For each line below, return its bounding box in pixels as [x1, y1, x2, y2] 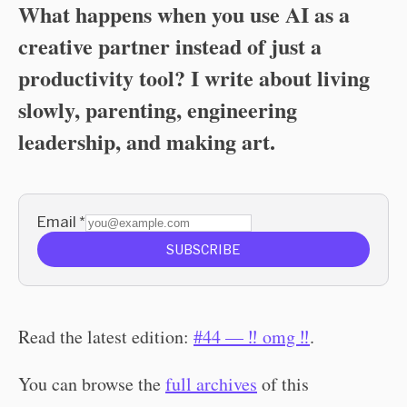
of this [257, 372, 309, 396]
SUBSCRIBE [166, 242, 241, 257]
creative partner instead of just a [18, 30, 322, 62]
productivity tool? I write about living [18, 62, 370, 94]
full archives [165, 372, 257, 396]
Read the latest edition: [18, 324, 194, 349]
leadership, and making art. [18, 125, 275, 157]
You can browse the [18, 372, 165, 396]
